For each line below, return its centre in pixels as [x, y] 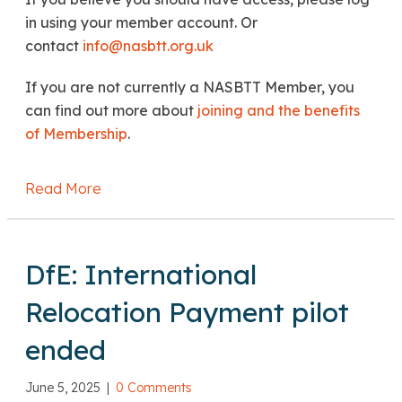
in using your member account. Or [141, 22]
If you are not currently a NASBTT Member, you [190, 87]
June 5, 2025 [65, 387]
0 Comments [154, 387]
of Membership [76, 133]
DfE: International [141, 274]
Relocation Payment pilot [187, 312]
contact [54, 45]
